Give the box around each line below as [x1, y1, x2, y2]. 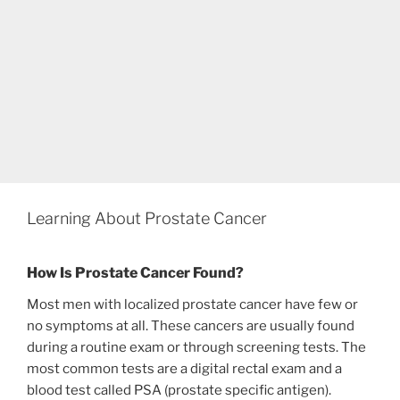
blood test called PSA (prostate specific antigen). [27, 381, 331, 398]
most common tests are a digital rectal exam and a [27, 360, 342, 377]
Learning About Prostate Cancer [27, 209, 267, 229]
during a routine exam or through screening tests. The [27, 338, 366, 355]
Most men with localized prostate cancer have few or [27, 296, 358, 312]
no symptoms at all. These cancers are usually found [27, 317, 354, 334]
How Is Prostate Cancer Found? [27, 263, 244, 281]
